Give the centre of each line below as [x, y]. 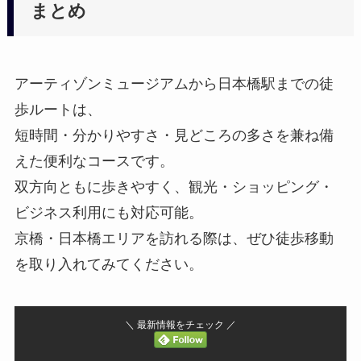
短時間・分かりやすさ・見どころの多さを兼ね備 [174, 135]
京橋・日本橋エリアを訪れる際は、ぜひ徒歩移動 [174, 238]
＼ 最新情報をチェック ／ [180, 324]
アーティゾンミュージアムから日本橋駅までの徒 [174, 83]
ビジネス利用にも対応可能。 [108, 212]
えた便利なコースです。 [94, 161]
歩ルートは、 [58, 109]
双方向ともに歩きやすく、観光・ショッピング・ [174, 187]
